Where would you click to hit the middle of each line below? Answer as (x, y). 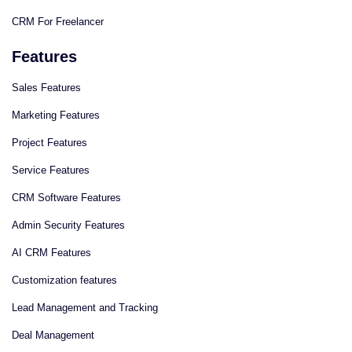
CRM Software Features (66, 198)
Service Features (51, 170)
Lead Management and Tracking (85, 308)
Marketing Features (56, 115)
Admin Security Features (68, 225)
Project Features (49, 143)
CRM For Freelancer (58, 22)
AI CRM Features (51, 253)
